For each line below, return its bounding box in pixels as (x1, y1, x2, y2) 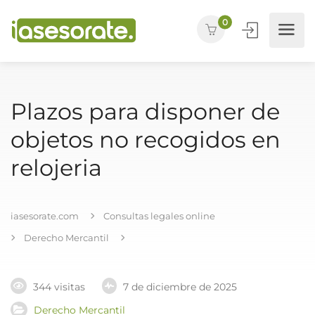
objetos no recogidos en (11, 126, 281, 153)
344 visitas (33, 281, 85, 294)
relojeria (11, 154, 102, 181)
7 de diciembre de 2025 (123, 281, 237, 294)
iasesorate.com (11, 210, 79, 221)
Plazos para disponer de (11, 98, 280, 125)
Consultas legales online (103, 210, 215, 221)
